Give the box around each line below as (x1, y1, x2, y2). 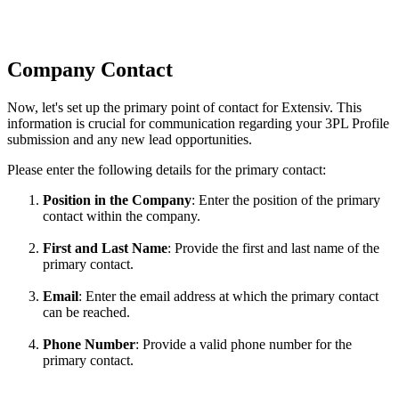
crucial (88, 116, 126, 132)
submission (7, 132, 69, 148)
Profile (352, 116, 389, 132)
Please (7, 162, 43, 178)
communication (149, 116, 235, 132)
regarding (239, 116, 292, 132)
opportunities (175, 132, 248, 148)
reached (83, 305, 126, 321)
